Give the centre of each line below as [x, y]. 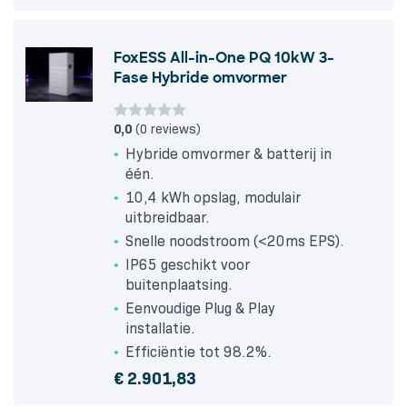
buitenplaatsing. [179, 285]
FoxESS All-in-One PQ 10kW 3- [224, 58]
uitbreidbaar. [168, 218]
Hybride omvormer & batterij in [228, 154]
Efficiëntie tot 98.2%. [199, 352]
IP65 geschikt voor [188, 265]
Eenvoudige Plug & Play [200, 309]
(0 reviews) [166, 129]
